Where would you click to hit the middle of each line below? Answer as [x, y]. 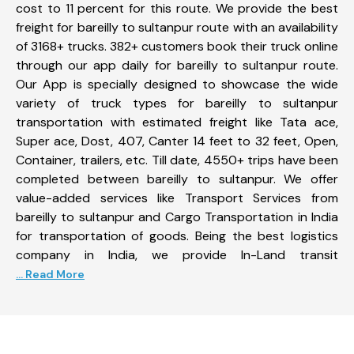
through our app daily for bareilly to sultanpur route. [177, 65]
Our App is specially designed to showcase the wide [177, 84]
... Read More [50, 274]
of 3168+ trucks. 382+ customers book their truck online [177, 46]
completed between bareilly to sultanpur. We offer [177, 179]
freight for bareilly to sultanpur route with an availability [177, 27]
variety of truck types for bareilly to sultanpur [177, 103]
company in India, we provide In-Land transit [177, 254]
